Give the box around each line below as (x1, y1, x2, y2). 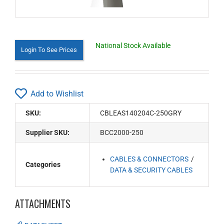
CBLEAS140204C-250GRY (100, 109, 182, 117)
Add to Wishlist (30, 88, 83, 98)
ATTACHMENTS (15, 196, 70, 211)
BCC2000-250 (100, 128, 144, 136)
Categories (25, 160, 60, 168)
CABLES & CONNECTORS (110, 155, 189, 163)
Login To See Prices (21, 46, 77, 53)
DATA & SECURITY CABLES (110, 166, 193, 174)
